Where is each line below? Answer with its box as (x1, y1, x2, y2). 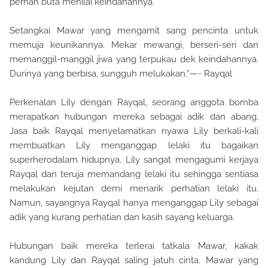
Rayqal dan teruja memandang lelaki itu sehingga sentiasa (10, 168, 258, 179)
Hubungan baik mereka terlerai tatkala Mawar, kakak (10, 240, 258, 251)
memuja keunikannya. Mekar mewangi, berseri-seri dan (10, 39, 258, 50)
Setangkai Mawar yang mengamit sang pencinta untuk (10, 25, 258, 36)
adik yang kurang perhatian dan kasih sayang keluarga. (10, 211, 234, 223)
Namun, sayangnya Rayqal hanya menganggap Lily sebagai (10, 197, 258, 208)
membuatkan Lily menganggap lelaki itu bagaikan (10, 139, 258, 151)
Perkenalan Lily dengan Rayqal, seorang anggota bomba (10, 96, 258, 108)
